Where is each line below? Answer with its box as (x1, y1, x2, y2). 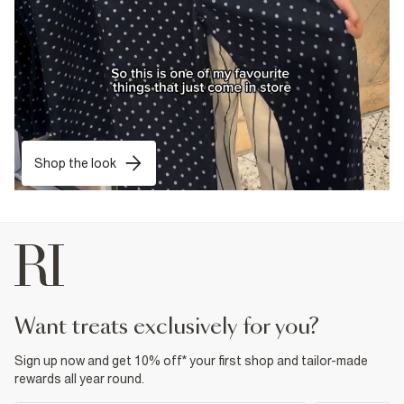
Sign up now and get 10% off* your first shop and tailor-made (14, 353, 368, 368)
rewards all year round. (14, 371, 144, 386)
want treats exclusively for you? (35, 316, 319, 338)
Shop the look (34, 155, 116, 170)
